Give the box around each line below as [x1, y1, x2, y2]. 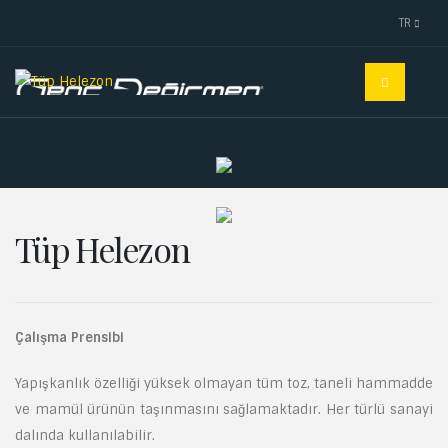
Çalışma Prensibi [15, 328, 124, 346]
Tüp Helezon [15, 225, 190, 271]
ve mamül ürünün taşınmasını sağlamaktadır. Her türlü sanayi [15, 400, 433, 418]
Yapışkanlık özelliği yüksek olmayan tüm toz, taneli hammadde [15, 374, 433, 392]
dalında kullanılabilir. [15, 426, 155, 444]
